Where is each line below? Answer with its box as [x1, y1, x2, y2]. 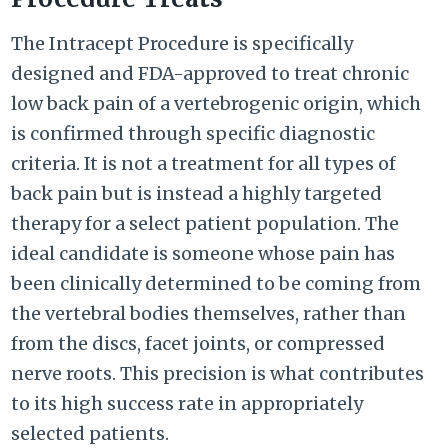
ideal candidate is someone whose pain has [11, 242, 396, 266]
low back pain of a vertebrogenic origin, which [11, 92, 422, 116]
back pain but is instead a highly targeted [11, 182, 383, 206]
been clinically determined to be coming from [11, 272, 422, 296]
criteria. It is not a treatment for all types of [11, 152, 397, 176]
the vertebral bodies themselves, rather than [11, 302, 407, 326]
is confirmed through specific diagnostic [11, 122, 376, 146]
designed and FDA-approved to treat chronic [11, 62, 410, 86]
